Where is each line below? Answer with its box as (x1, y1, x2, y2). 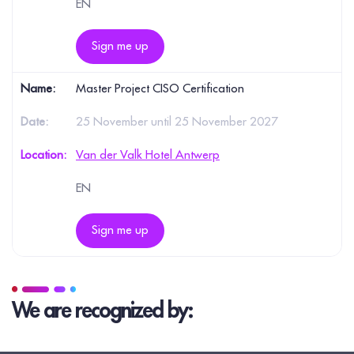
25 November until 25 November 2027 (76, 116, 278, 129)
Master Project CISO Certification (76, 83, 244, 96)
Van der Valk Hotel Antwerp (76, 149, 220, 162)
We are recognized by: (12, 300, 192, 322)
